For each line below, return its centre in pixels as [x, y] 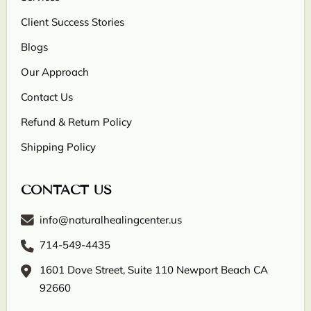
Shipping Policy [58, 147]
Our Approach [55, 72]
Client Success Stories [73, 22]
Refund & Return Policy [76, 122]
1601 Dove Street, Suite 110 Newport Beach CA [154, 270]
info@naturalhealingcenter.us [111, 220]
